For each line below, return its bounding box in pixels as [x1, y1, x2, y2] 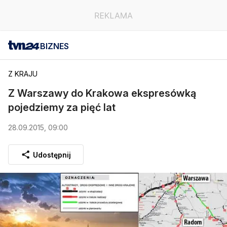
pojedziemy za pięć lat [8, 101, 116, 113]
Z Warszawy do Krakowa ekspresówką [8, 87, 196, 99]
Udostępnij [33, 150, 71, 159]
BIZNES [40, 41, 69, 51]
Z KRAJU [8, 69, 37, 78]
